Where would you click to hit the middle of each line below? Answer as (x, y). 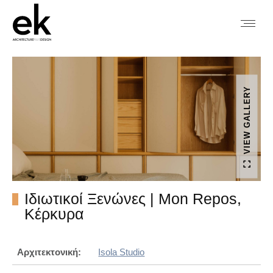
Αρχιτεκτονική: (49, 252)
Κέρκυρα (54, 214)
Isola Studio (122, 252)
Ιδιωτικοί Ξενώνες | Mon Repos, (133, 198)
